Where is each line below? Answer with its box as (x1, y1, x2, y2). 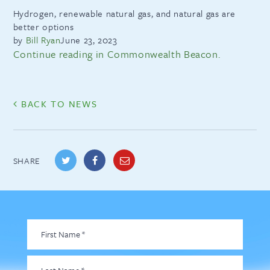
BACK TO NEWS (17, 96, 98, 110)
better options (13, 19, 74, 33)
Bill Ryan (25, 33, 61, 46)
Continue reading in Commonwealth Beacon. (13, 46, 221, 61)
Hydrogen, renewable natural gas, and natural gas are (13, 6, 236, 20)
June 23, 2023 (60, 33, 118, 46)
